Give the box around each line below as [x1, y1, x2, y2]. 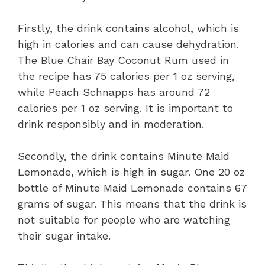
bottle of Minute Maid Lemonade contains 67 [18, 182, 247, 195]
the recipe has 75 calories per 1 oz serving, [18, 70, 235, 83]
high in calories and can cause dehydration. [18, 38, 239, 51]
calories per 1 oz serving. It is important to [18, 102, 233, 115]
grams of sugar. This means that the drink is [18, 198, 247, 211]
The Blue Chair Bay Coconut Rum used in [18, 54, 229, 67]
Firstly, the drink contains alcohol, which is [18, 22, 239, 35]
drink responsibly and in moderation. [18, 118, 204, 131]
